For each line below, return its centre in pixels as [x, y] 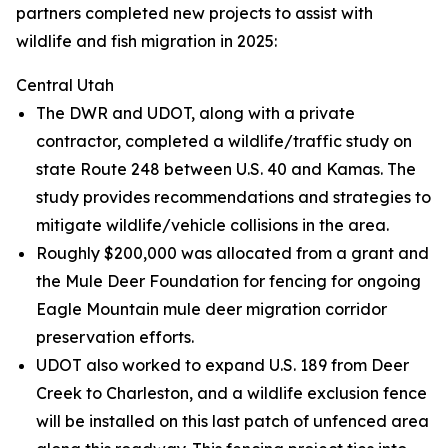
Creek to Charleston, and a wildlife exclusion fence [231, 393]
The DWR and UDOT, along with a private [195, 113]
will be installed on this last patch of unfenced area [232, 421]
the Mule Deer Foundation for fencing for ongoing [228, 281]
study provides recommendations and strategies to [233, 197]
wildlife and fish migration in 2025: [146, 41]
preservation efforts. [115, 337]
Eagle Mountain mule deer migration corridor [211, 309]
